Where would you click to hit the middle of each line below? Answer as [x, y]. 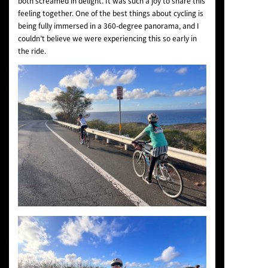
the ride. [32, 51]
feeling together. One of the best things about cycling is [110, 13]
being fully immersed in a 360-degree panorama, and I [108, 26]
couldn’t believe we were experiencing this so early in [107, 39]
